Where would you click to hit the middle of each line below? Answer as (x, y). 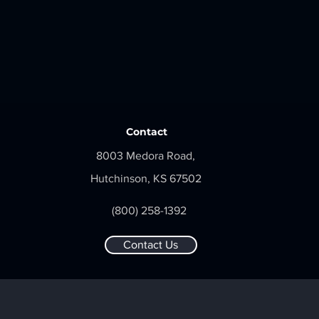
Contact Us (151, 245)
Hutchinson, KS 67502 (146, 178)
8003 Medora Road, (146, 156)
